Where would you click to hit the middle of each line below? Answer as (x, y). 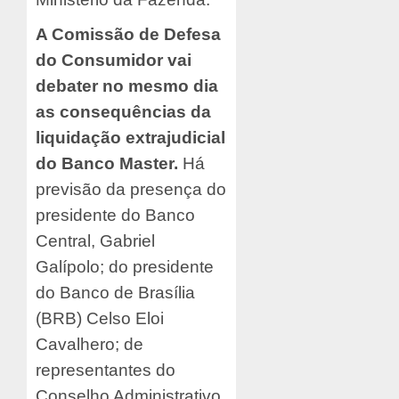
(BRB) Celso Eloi (100, 318)
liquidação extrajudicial (130, 137)
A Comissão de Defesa (128, 34)
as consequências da (123, 111)
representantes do (106, 370)
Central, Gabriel (95, 240)
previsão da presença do (131, 189)
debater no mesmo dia (127, 85)
